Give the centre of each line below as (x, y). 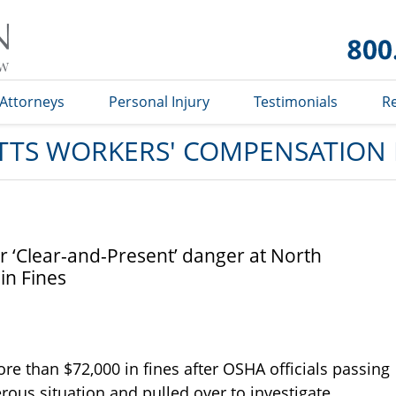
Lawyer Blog (64, 75)
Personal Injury (159, 102)
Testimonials (296, 102)
